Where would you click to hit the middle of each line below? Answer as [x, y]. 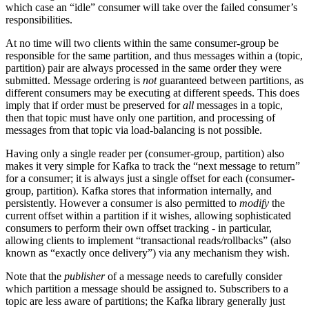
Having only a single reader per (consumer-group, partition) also [145, 153]
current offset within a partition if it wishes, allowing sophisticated [148, 215]
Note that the [35, 276]
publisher [84, 276]
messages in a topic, [238, 105]
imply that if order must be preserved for [94, 105]
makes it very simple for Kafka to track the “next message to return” [153, 166]
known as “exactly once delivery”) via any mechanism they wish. [148, 252]
